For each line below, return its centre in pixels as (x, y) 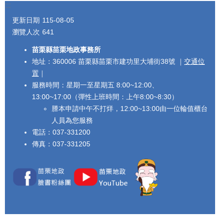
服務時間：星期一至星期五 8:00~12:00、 (95, 85)
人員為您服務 (72, 121)
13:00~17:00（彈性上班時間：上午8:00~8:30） (105, 97)
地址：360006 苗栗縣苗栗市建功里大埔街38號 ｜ (108, 62)
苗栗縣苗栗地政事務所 (66, 50)
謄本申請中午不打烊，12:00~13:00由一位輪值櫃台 (130, 109)
